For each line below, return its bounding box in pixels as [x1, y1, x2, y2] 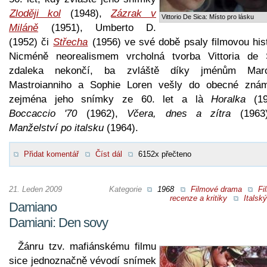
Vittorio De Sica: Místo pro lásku [162, 13, 254, 20]
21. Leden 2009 [9, 184, 62, 194]
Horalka [211, 93, 246, 105]
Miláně [9, 21, 38, 33]
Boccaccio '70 [9, 107, 77, 119]
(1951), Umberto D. [39, 21, 156, 33]
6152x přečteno [138, 149, 191, 159]
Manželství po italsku [9, 122, 104, 133]
